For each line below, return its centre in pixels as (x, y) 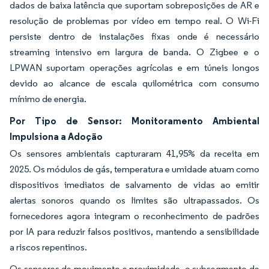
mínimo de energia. (48, 98)
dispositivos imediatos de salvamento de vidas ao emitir (134, 184)
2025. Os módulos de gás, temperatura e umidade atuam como (134, 169)
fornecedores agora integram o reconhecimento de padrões (134, 216)
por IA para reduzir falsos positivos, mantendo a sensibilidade (134, 231)
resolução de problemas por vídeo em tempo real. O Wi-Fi (134, 20)
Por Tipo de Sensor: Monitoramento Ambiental (134, 120)
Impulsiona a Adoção (56, 136)
